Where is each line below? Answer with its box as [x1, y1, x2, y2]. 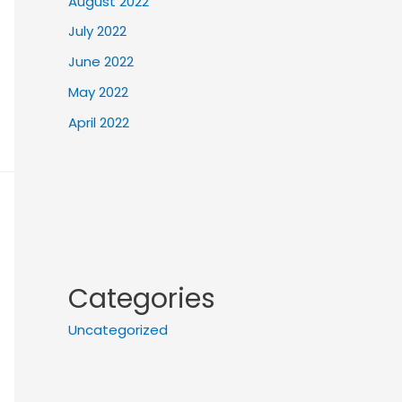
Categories [68, 279, 215, 318]
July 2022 [68, 22, 127, 41]
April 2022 [68, 112, 129, 132]
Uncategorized [68, 319, 168, 339]
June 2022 [68, 52, 134, 71]
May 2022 [68, 82, 128, 101]
